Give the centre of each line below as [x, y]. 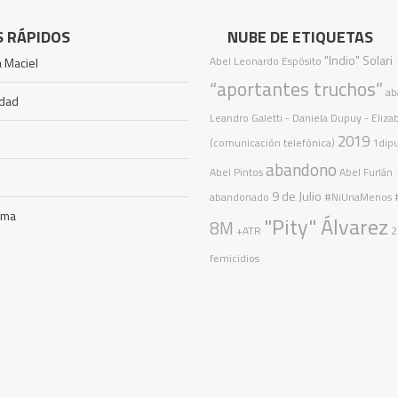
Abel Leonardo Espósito [266, 61]
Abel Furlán [366, 172]
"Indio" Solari [359, 60]
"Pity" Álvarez [326, 227]
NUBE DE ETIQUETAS [301, 37]
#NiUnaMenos [358, 197]
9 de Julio [297, 196]
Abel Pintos [237, 172]
